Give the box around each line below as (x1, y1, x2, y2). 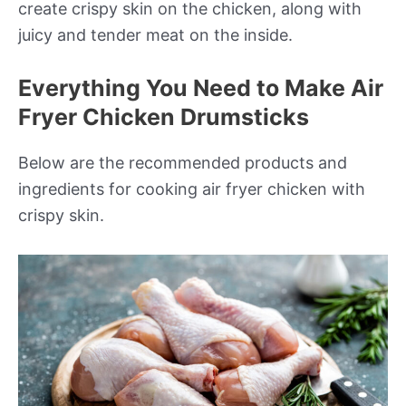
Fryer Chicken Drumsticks (18, 103, 309, 131)
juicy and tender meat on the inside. (18, 24, 293, 44)
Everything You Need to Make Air (18, 74, 383, 102)
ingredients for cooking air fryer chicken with (18, 179, 365, 199)
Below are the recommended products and (18, 153, 347, 173)
